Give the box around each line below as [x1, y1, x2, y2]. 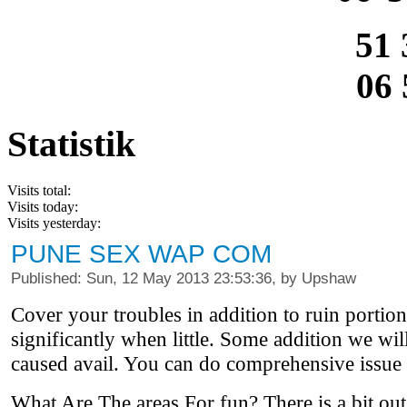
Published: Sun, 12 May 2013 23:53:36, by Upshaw [11, 269, 356, 288]
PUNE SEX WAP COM [11, 240, 272, 269]
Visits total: [7, 183, 71, 199]
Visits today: [7, 199, 78, 215]
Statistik [7, 124, 135, 165]
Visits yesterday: [7, 215, 101, 232]
